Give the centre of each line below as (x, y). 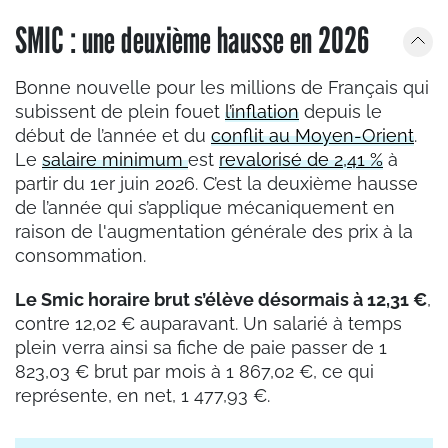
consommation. (83, 256)
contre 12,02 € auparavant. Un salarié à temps (208, 324)
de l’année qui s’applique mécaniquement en (205, 208)
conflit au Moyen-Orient (312, 136)
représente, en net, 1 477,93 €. (142, 396)
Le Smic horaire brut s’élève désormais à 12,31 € (221, 300)
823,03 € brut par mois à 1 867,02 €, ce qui (194, 372)
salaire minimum (115, 160)
